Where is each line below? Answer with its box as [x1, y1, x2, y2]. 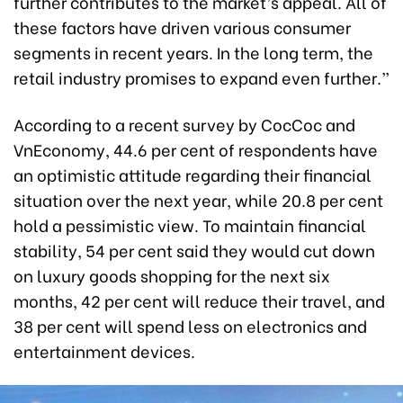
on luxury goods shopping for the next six [13, 262, 330, 287]
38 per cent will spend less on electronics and [13, 312, 367, 337]
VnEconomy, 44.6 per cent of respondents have [13, 136, 378, 161]
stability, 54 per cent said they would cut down [13, 237, 375, 262]
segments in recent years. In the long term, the [13, 39, 373, 64]
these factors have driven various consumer [13, 13, 351, 39]
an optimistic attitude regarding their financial [13, 161, 372, 186]
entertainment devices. [13, 337, 195, 363]
